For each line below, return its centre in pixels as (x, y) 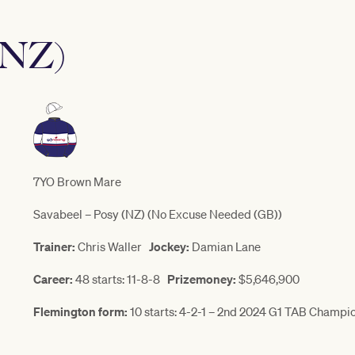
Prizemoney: (202, 279)
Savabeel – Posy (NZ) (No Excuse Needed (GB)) (158, 214)
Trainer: (54, 247)
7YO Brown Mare (77, 182)
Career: (53, 279)
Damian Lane (225, 247)
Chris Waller (112, 247)
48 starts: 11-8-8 (120, 279)
